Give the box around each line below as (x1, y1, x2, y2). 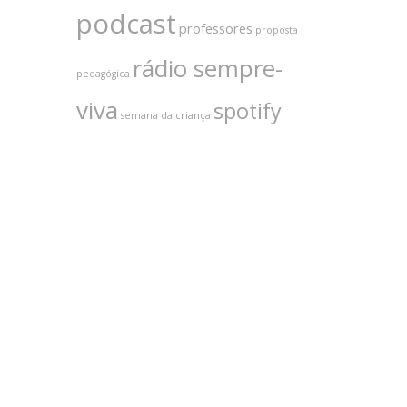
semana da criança (120, 109, 211, 122)
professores (178, 19, 253, 37)
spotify (213, 96, 282, 125)
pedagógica (75, 67, 130, 80)
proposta (254, 24, 298, 36)
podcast (75, 5, 176, 42)
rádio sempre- (132, 52, 283, 84)
